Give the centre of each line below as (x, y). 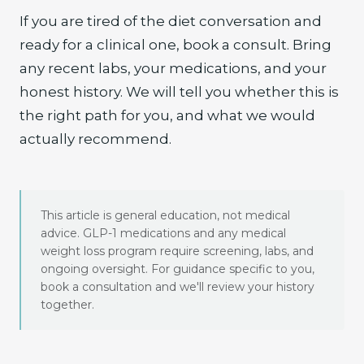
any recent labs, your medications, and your (173, 68)
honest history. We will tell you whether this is (179, 92)
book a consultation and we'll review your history (178, 287)
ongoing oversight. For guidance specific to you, (178, 269)
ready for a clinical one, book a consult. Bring (175, 45)
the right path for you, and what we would (167, 115)
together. (67, 305)
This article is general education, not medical (165, 215)
